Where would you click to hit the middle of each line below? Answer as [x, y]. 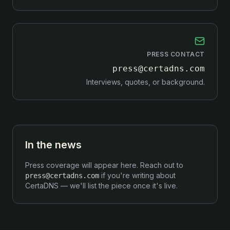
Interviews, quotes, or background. [146, 82]
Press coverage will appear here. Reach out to [104, 165]
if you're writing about [138, 175]
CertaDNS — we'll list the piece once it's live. [101, 186]
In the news [53, 145]
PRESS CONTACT [176, 54]
